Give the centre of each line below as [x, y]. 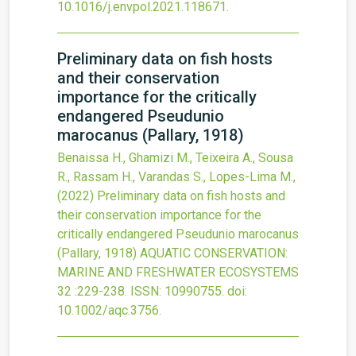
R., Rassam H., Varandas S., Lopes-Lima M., [176, 177]
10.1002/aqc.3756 [108, 310]
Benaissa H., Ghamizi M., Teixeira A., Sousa [175, 158]
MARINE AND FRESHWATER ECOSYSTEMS [178, 272]
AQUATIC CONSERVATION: [214, 253]
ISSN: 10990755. [177, 291]
